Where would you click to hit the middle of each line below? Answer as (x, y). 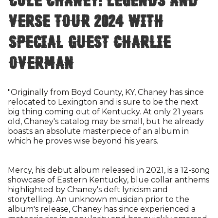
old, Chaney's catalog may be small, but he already (106, 121)
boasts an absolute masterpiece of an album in (98, 131)
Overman (40, 61)
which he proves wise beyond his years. (83, 141)
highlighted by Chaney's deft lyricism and (88, 190)
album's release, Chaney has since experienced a (102, 209)
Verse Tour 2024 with (85, 19)
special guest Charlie (89, 40)
